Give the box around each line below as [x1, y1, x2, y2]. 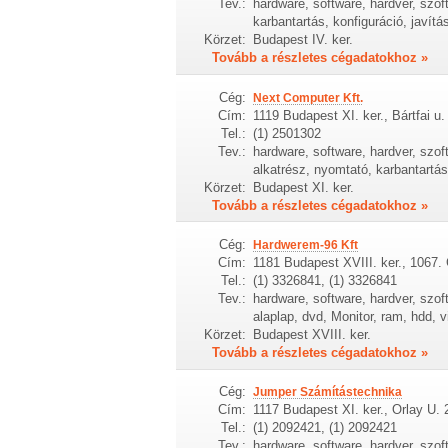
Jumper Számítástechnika [252, 385, 402, 400]
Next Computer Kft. [252, 90, 363, 105]
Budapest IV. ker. [252, 32, 353, 48]
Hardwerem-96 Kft [252, 237, 358, 252]
